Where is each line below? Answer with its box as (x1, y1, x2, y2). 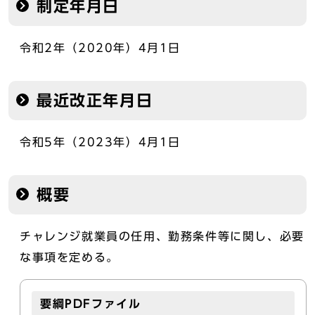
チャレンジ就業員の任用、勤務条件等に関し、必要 (20, 231, 304, 242)
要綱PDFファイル (40, 298, 141, 309)
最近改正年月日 (37, 93, 153, 108)
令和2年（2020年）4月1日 (20, 42, 181, 53)
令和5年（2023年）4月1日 (20, 136, 181, 148)
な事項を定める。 (20, 252, 119, 263)
